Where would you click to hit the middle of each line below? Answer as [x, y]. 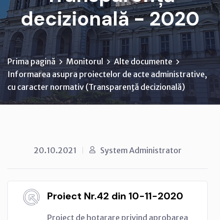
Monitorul [85, 61]
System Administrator [141, 150]
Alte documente [143, 61]
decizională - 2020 [110, 18]
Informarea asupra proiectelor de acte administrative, [107, 74]
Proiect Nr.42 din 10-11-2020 [115, 196]
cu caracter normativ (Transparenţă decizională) [96, 87]
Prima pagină [31, 61]
